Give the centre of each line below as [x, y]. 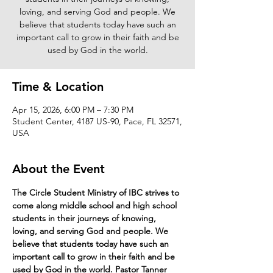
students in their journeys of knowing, [85, 218]
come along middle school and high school [96, 205]
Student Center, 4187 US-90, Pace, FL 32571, [97, 121]
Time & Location [58, 86]
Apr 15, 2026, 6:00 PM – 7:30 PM [73, 109]
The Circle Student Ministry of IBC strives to [97, 192]
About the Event [58, 168]
